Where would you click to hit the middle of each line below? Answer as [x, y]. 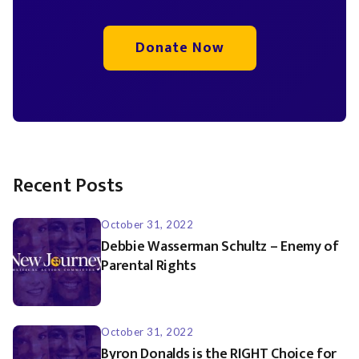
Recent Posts [68, 186]
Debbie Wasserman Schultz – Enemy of [220, 246]
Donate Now [179, 48]
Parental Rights [149, 266]
